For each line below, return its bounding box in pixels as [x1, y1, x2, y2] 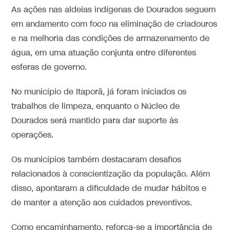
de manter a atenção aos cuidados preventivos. [11, 197, 193, 208]
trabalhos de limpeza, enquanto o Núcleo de [11, 101, 180, 112]
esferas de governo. [11, 62, 87, 73]
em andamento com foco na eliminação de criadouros [11, 18, 218, 30]
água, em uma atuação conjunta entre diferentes [11, 47, 197, 59]
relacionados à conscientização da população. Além [11, 168, 210, 180]
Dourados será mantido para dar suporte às [11, 115, 179, 126]
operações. [11, 129, 54, 141]
